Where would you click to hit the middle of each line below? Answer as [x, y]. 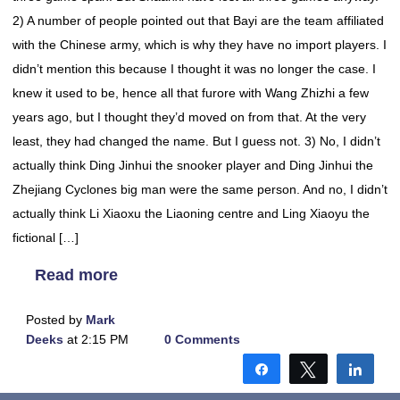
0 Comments [202, 339]
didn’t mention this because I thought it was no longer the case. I [194, 69]
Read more [76, 275]
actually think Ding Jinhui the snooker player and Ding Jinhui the [193, 165]
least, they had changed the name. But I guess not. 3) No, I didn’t [196, 141]
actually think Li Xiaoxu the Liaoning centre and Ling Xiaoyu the [191, 213]
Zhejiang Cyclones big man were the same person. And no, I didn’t [200, 189]
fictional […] [46, 237]
